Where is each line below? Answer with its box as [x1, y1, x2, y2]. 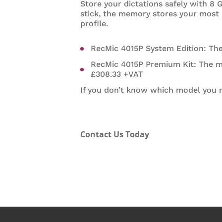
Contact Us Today [80, 129, 149, 140]
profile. [80, 19, 108, 28]
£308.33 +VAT [91, 69, 143, 79]
